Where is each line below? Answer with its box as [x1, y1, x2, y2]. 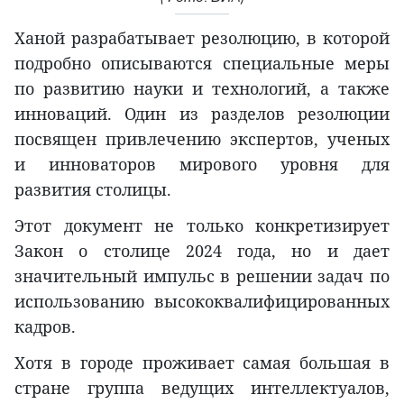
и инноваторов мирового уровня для [14, 153, 390, 176]
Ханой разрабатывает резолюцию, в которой [14, 27, 390, 50]
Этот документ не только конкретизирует [14, 215, 390, 237]
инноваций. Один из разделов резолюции [14, 103, 390, 125]
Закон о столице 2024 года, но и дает [14, 240, 390, 262]
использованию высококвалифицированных [14, 290, 390, 313]
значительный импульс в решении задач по [14, 265, 390, 288]
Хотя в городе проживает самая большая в [14, 352, 390, 374]
